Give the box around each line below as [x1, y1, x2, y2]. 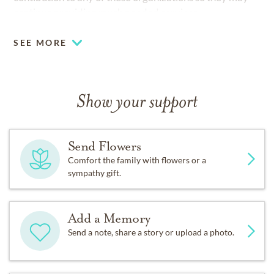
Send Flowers [67, 138, 141, 155]
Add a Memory [67, 210, 150, 227]
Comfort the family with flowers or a [67, 155, 206, 166]
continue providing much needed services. [13, 6, 201, 20]
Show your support [76, 94, 198, 113]
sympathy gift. [67, 168, 121, 179]
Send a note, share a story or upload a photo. [67, 227, 234, 238]
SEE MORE [13, 37, 67, 48]
